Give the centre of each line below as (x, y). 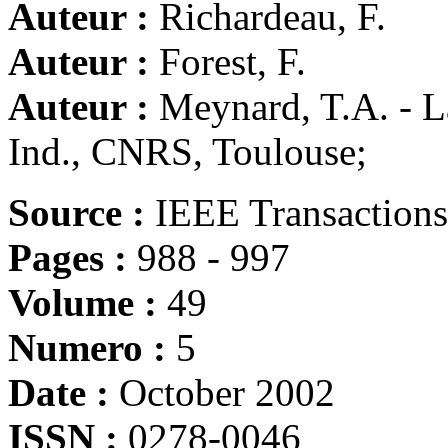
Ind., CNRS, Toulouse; (187, 151)
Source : (81, 212)
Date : (63, 392)
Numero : (92, 347)
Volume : (87, 302)
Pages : (72, 257)
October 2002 (227, 392)
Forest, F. (232, 61)
